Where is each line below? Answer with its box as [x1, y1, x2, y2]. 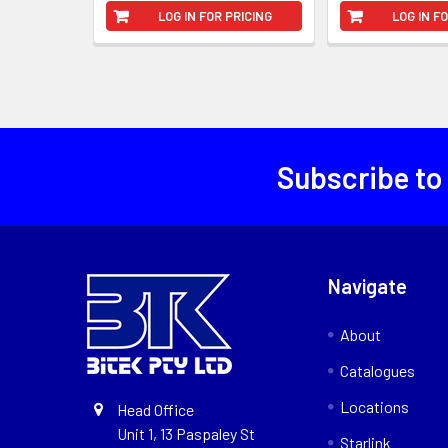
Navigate [328, 274, 408, 299]
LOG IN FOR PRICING [157, 8, 272, 25]
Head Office [117, 400, 194, 420]
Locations [340, 397, 410, 417]
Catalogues [340, 361, 416, 381]
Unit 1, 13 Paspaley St [117, 424, 255, 444]
